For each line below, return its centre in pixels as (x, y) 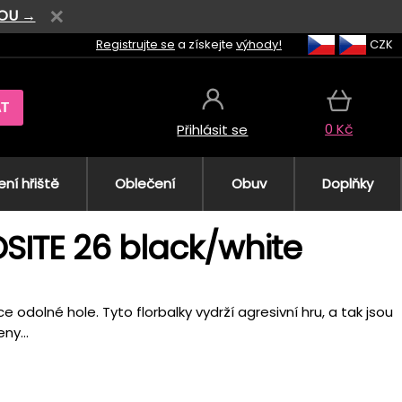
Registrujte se (135, 44)
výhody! (259, 44)
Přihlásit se (213, 130)
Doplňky (347, 183)
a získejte (205, 44)
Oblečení (145, 183)
